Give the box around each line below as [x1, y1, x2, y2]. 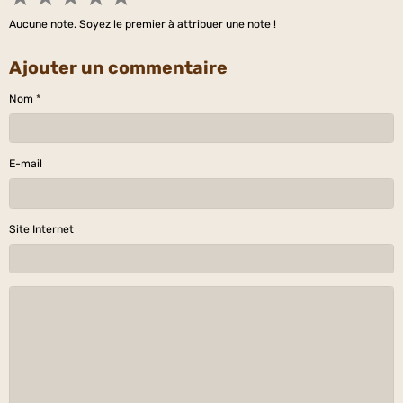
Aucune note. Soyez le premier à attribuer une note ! [9, 17, 276, 31]
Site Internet [9, 222, 74, 236]
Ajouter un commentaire [9, 57, 228, 78]
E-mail [9, 157, 42, 171]
